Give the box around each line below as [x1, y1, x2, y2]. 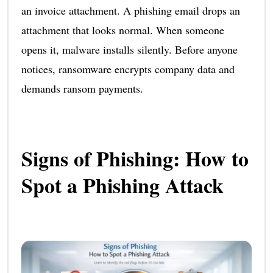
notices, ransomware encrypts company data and [21, 61, 235, 76]
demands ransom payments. [21, 80, 143, 96]
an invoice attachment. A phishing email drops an [21, 2, 240, 18]
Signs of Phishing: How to [21, 143, 249, 174]
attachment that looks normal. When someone [21, 22, 224, 37]
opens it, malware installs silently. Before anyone [21, 41, 238, 57]
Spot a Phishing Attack [21, 169, 224, 200]
